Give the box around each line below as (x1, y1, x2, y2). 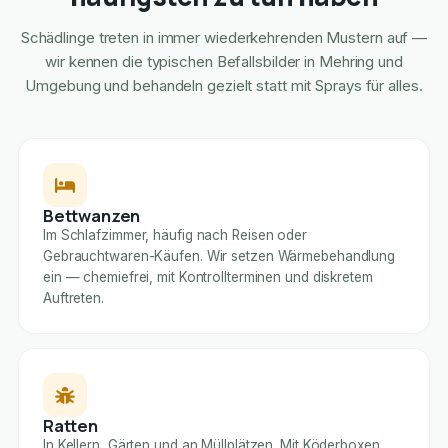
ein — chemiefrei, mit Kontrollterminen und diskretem (42, 269, 373, 286)
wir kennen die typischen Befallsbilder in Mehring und (45, 52, 403, 72)
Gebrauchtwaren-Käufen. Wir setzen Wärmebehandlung (42, 248, 396, 265)
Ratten (42, 414, 98, 438)
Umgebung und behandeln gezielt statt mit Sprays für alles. (25, 76, 423, 96)
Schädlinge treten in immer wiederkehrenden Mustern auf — (20, 28, 428, 48)
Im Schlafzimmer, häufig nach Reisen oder (42, 227, 307, 244)
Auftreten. (42, 290, 104, 307)
